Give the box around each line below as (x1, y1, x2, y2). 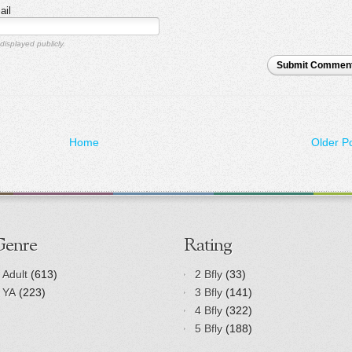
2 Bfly (195, 267, 222, 280)
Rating (184, 232, 232, 259)
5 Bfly (195, 321, 222, 335)
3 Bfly (195, 285, 222, 299)
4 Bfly (195, 303, 222, 317)
